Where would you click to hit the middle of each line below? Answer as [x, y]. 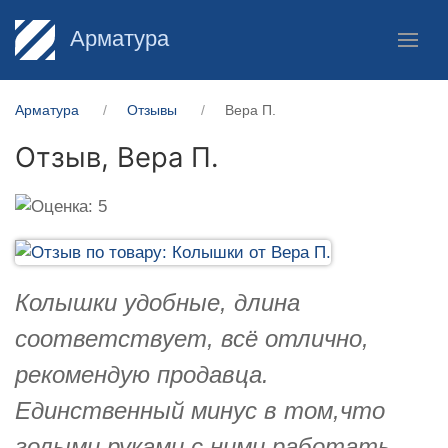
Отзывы [152, 110]
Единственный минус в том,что [200, 410]
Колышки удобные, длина [157, 302]
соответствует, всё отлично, [192, 338]
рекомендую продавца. [142, 374]
